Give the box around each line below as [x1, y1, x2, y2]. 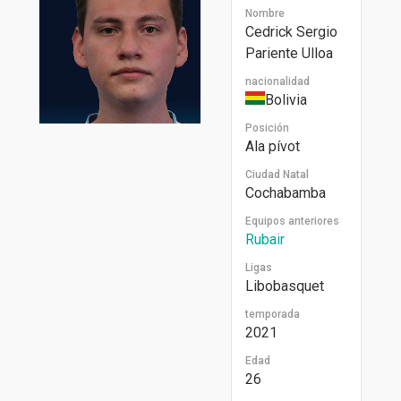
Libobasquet [244, 277, 324, 294]
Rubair [244, 230, 285, 248]
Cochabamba [244, 183, 326, 201]
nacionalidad [244, 74, 310, 88]
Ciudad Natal [244, 167, 309, 181]
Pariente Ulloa [244, 44, 333, 62]
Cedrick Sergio [244, 22, 337, 40]
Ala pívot [244, 137, 300, 155]
